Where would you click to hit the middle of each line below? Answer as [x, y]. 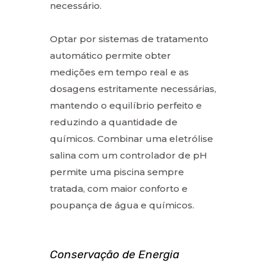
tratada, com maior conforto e [119, 188]
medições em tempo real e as [119, 72]
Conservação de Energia [115, 254]
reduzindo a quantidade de [114, 122]
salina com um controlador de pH [129, 155]
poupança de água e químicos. [122, 205]
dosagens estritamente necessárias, [133, 88]
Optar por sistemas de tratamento [129, 39]
